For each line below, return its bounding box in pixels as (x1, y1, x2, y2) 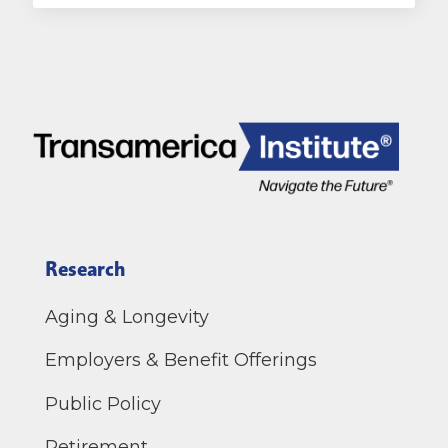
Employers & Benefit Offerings (45, 349, 318, 372)
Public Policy (45, 392, 162, 415)
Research (45, 257, 126, 282)
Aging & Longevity (45, 306, 210, 329)
